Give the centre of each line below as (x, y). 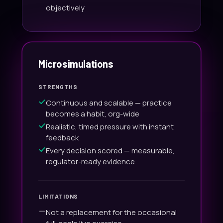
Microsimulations (76, 63)
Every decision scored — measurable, (110, 150)
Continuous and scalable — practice (109, 103)
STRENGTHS (58, 86)
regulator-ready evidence (90, 161)
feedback (62, 137)
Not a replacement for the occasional (111, 212)
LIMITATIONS (58, 196)
